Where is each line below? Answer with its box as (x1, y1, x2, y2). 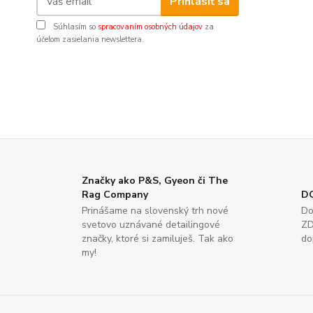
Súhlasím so (51, 22, 98, 33)
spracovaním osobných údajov (98, 22, 203, 33)
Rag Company (82, 188, 148, 202)
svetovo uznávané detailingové (82, 218, 220, 232)
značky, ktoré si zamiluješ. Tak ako (82, 232, 233, 246)
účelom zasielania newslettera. (36, 34, 144, 45)
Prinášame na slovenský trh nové (82, 204, 228, 218)
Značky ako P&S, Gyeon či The (82, 174, 228, 188)
